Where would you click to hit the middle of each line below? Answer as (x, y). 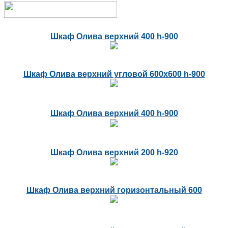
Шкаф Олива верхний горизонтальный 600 (114, 190)
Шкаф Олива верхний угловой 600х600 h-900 (114, 74)
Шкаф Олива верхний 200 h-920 (114, 153)
